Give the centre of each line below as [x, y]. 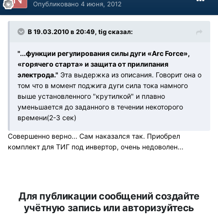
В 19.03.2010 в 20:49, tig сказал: [80, 32]
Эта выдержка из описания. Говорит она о [130, 75]
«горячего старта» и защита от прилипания [93, 64]
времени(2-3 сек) [47, 118]
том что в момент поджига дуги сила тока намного [103, 86]
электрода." [38, 75]
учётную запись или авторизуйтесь [109, 208]
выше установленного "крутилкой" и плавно [91, 96]
